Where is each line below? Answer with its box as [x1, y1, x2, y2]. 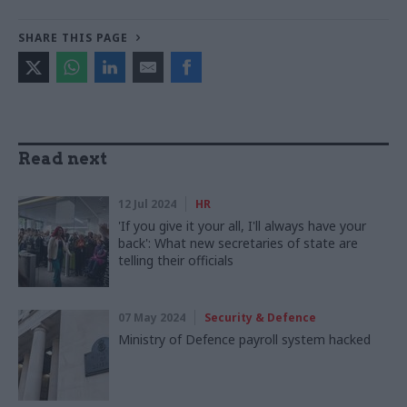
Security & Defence [204, 309, 316, 325]
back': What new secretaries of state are [118, 233, 358, 252]
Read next [18, 148, 107, 168]
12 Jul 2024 [118, 195, 176, 212]
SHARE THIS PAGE [18, 29, 128, 45]
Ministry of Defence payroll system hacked [118, 330, 371, 348]
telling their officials [118, 251, 233, 269]
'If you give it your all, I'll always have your [118, 216, 366, 234]
